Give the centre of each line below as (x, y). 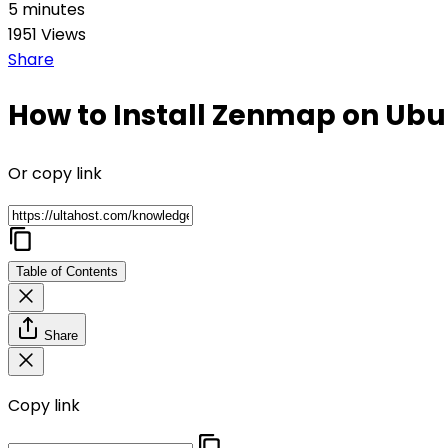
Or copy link (55, 173)
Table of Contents (67, 271)
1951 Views (47, 35)
